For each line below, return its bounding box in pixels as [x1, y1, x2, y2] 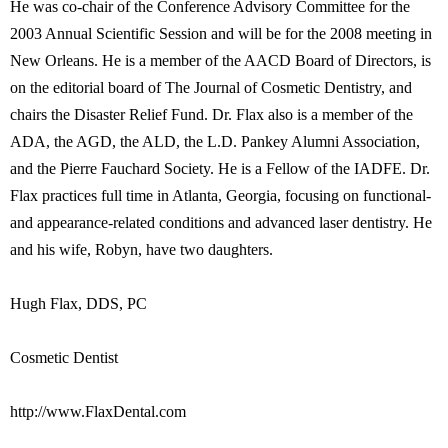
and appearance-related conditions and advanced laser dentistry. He [10, 214, 432, 231]
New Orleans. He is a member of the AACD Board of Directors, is [10, 52, 431, 69]
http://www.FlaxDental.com [10, 403, 186, 420]
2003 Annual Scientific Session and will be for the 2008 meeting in [10, 25, 432, 42]
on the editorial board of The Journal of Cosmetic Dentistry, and [10, 79, 412, 96]
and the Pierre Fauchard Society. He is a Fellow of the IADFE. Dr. [10, 160, 430, 177]
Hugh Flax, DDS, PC [10, 295, 147, 312]
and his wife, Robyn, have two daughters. [10, 241, 273, 258]
